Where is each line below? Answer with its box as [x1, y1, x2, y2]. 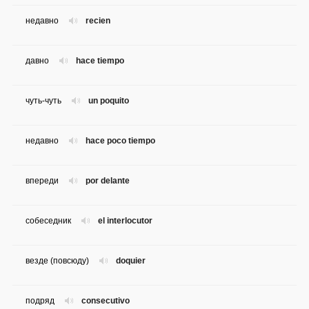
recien [86, 16, 110, 26]
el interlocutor [98, 216, 152, 226]
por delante [86, 176, 130, 186]
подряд [26, 296, 54, 306]
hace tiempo [76, 56, 124, 66]
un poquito [88, 96, 129, 106]
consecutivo [81, 296, 130, 306]
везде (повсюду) [26, 256, 89, 266]
